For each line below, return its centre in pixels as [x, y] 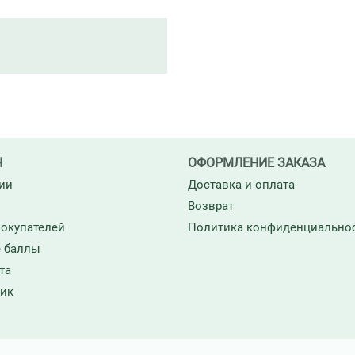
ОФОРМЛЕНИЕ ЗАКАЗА [256, 163]
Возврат [210, 206]
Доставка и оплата [241, 185]
